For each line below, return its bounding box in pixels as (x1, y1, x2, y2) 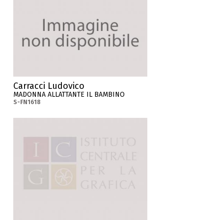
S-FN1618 (13, 98, 41, 106)
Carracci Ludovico (13, 80, 85, 91)
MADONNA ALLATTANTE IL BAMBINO (13, 90, 125, 99)
